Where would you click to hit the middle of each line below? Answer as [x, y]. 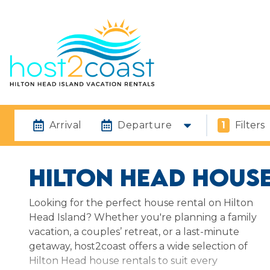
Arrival [65, 125]
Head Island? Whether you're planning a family [143, 217]
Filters [250, 125]
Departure [145, 125]
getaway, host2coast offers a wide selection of [138, 246]
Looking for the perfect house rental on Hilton [141, 202]
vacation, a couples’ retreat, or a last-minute [134, 231]
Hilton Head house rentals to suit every [123, 260]
